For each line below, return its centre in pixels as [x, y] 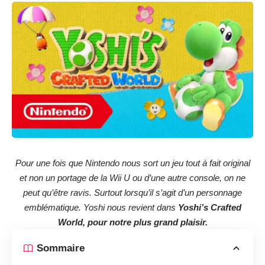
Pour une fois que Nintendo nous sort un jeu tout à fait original [132, 163]
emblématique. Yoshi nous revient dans [101, 207]
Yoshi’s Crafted [209, 207]
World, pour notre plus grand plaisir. [132, 222]
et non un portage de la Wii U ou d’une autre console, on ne [132, 177]
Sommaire [61, 248]
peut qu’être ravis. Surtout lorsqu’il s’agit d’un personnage [132, 192]
